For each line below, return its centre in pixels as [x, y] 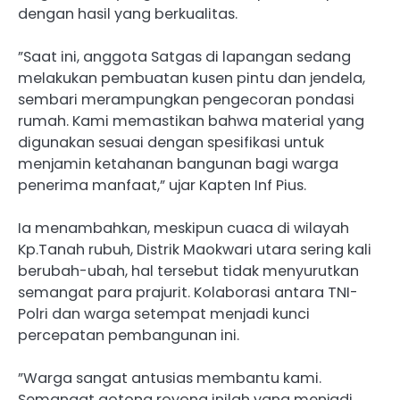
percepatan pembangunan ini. [129, 336]
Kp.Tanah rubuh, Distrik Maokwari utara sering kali [195, 250]
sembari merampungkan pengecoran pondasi [186, 100]
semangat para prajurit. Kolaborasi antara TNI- [188, 293]
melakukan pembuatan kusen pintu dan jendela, [192, 79]
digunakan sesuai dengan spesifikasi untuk [171, 143]
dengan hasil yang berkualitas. [128, 14]
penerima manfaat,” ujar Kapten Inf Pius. [162, 186]
